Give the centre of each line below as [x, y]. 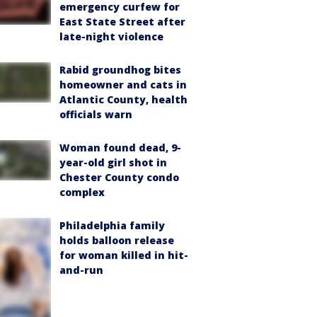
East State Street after [122, 22]
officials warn [96, 115]
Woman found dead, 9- [120, 148]
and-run [81, 270]
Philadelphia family [112, 226]
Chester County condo [119, 178]
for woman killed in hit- [124, 255]
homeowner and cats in [123, 85]
